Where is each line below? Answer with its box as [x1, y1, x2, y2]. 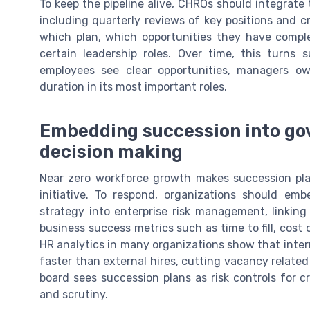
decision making [39, 141, 183, 163]
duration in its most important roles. [39, 80, 227, 94]
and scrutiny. [39, 288, 108, 302]
